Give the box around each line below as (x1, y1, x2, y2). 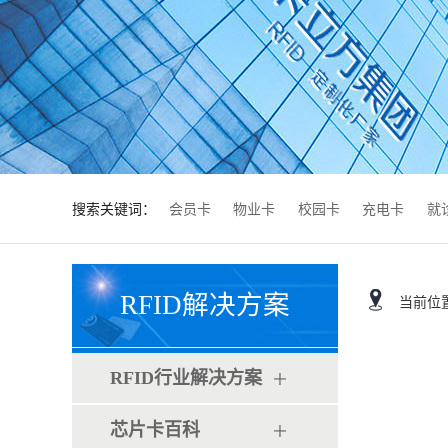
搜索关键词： (72, 202, 156, 217)
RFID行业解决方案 (110, 368, 262, 388)
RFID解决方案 (120, 290, 290, 320)
